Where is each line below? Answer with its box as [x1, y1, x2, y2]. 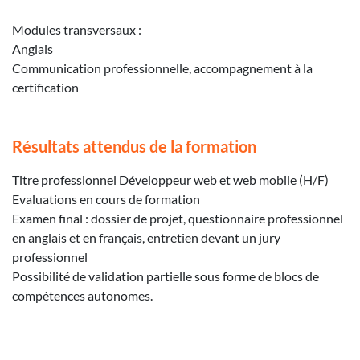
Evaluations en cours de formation [12, 190, 200, 207]
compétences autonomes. [12, 287, 153, 303]
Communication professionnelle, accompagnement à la [12, 59, 313, 76]
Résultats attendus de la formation [12, 136, 256, 156]
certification [12, 79, 79, 95]
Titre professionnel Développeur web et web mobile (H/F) [12, 171, 329, 187]
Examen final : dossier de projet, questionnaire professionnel [12, 210, 343, 226]
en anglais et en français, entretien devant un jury [12, 229, 280, 245]
